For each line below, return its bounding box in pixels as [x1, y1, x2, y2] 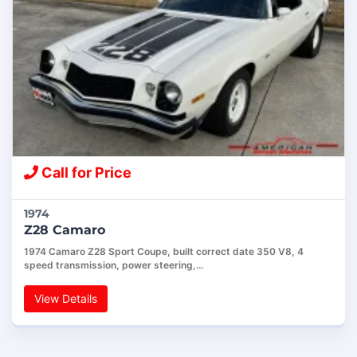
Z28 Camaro [24, 222, 105, 237]
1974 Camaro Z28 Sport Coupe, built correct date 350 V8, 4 [24, 245, 304, 257]
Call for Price [38, 163, 131, 181]
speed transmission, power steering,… [24, 258, 204, 271]
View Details [34, 291, 97, 305]
